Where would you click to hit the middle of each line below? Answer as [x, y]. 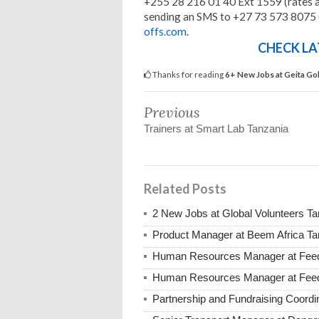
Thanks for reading [188, 74]
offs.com [165, 32]
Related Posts [185, 189]
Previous [172, 113]
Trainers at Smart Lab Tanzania [216, 129]
